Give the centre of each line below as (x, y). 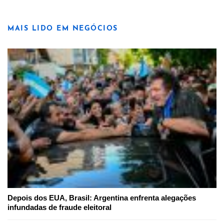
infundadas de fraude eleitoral (59, 207)
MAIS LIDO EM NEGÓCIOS (63, 29)
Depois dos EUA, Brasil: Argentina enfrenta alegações (102, 197)
